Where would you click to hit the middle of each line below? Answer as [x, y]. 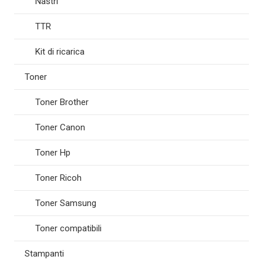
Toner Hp [53, 153]
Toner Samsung [66, 203]
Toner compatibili [68, 229]
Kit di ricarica [60, 52]
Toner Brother [62, 102]
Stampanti [44, 254]
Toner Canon [60, 128]
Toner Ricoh [58, 178]
